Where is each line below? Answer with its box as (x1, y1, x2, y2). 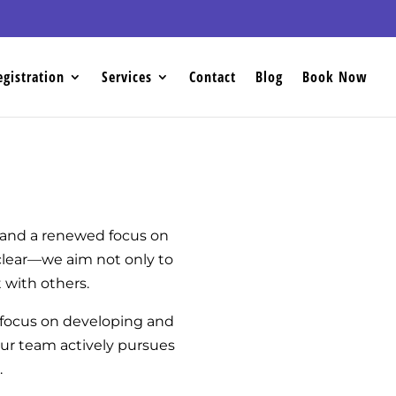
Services (102, 67, 152, 87)
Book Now (302, 67, 368, 87)
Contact (189, 67, 236, 87)
